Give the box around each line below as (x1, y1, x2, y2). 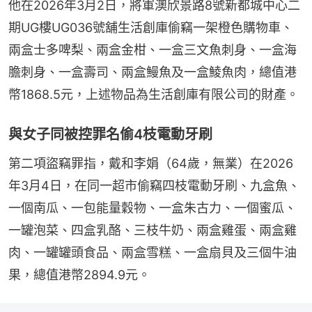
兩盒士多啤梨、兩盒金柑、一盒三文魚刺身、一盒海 (8, 42, 297, 58)
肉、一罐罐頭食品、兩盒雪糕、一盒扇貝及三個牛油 (8, 245, 297, 260)
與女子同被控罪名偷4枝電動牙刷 (8, 126, 212, 143)
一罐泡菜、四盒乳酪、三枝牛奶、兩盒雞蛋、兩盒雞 (8, 223, 297, 238)
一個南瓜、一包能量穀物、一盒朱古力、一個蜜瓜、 (8, 201, 297, 216)
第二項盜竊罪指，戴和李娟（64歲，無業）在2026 (8, 156, 293, 171)
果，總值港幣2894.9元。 (8, 267, 150, 283)
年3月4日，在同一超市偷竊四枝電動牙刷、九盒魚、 (8, 178, 300, 194)
